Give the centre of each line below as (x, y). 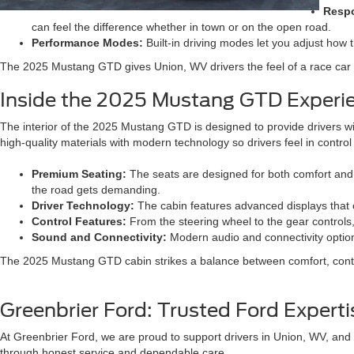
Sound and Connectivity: (101, 237)
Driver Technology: (83, 205)
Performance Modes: (87, 43)
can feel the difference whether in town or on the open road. (181, 27)
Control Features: (81, 221)
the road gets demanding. (96, 190)
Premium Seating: (79, 174)
